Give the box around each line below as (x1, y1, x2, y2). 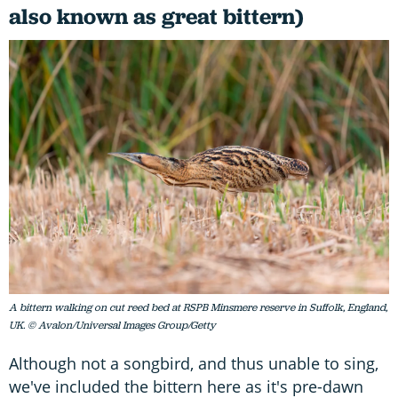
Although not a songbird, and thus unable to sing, (9, 352, 378, 374)
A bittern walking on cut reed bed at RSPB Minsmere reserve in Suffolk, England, (9, 299, 387, 314)
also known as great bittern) (9, 2, 304, 32)
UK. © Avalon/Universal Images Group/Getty (9, 317, 216, 332)
